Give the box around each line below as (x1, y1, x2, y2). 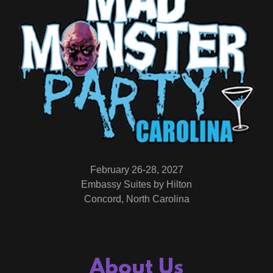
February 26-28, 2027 (90, 165, 183, 175)
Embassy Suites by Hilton (81, 179, 192, 190)
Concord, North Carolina (83, 194, 190, 205)
